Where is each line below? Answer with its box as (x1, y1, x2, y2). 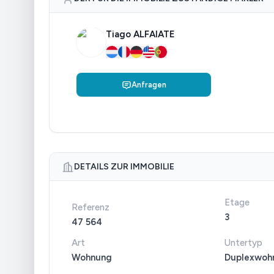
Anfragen (131, 80, 166, 89)
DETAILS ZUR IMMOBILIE (74, 161, 174, 172)
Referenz (72, 202, 109, 213)
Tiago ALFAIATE (106, 29, 175, 40)
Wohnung (72, 252, 112, 263)
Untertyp (224, 237, 262, 248)
